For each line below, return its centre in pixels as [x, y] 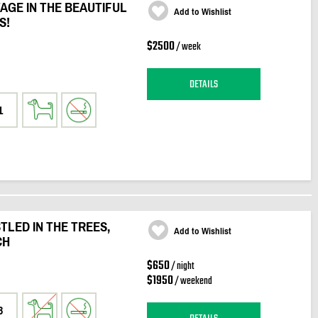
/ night [182, 267]
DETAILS [203, 84]
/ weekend [192, 281]
